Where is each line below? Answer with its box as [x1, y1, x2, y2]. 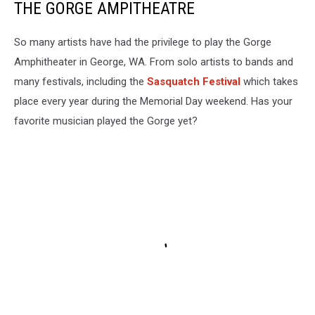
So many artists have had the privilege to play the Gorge [14, 35, 271, 49]
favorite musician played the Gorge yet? [14, 114, 198, 127]
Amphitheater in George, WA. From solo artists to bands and [14, 55, 293, 68]
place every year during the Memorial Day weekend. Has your [14, 94, 292, 108]
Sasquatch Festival [147, 75, 243, 88]
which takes [243, 75, 298, 88]
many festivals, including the [14, 75, 147, 88]
